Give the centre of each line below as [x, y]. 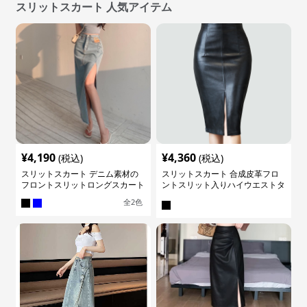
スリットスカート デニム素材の [79, 174]
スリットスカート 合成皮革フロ [220, 174]
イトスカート [186, 196]
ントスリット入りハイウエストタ [223, 185]
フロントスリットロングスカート [83, 185]
